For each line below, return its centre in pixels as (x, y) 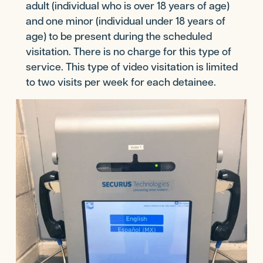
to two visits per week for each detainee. (121, 81)
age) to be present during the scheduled (119, 36)
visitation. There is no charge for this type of (129, 51)
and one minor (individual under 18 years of (126, 20)
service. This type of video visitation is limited (132, 66)
